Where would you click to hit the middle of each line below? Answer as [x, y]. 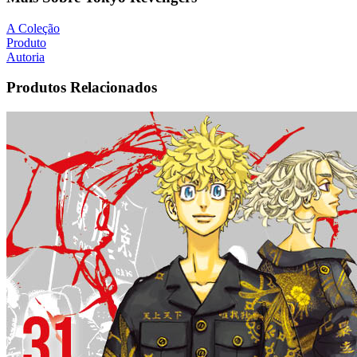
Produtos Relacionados [82, 88]
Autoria [25, 57]
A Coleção [33, 28]
